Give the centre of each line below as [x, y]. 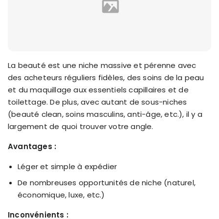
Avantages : [32, 147]
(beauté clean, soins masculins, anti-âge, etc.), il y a [105, 114]
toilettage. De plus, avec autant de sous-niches [98, 102]
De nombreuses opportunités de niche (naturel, [107, 183]
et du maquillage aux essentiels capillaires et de [98, 90]
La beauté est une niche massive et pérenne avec [102, 66]
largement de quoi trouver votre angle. [81, 127]
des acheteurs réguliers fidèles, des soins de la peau [106, 78]
